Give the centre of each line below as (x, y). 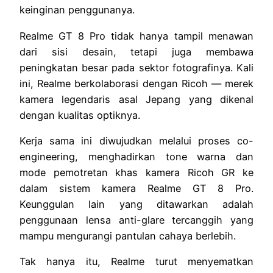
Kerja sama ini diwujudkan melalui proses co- (136, 140)
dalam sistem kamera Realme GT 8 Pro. (136, 188)
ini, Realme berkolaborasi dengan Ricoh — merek (136, 83)
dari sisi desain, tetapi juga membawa (136, 51)
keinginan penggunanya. (77, 10)
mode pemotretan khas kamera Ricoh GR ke (136, 172)
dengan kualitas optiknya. (80, 115)
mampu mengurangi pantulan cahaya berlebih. (128, 236)
